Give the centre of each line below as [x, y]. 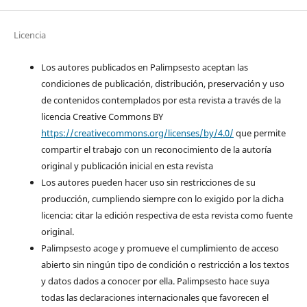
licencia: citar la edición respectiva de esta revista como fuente [167, 215]
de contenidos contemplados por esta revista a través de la [161, 100]
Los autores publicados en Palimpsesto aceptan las [144, 67]
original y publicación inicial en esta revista [127, 165]
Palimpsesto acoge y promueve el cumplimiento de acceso [160, 248]
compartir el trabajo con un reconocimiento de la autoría [156, 149]
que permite [259, 133]
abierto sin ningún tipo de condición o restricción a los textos [165, 264]
